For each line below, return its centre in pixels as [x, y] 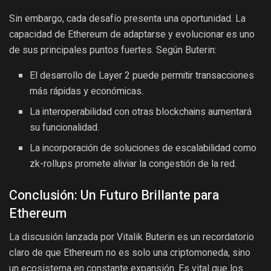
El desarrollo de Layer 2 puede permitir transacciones [142, 75]
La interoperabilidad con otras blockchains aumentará [141, 112]
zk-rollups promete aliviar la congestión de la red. [133, 164]
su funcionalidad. [65, 127]
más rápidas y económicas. [87, 91]
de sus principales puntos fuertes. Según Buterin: [113, 50]
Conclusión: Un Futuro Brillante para [114, 195]
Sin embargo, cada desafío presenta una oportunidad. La [127, 18]
